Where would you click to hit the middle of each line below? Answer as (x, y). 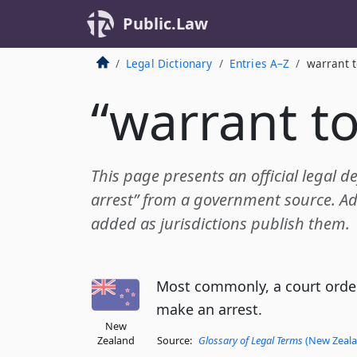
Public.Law (165, 24)
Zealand (116, 340)
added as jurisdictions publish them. (220, 224)
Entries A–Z (259, 63)
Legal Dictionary (169, 63)
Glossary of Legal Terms (251, 341)
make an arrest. (209, 309)
